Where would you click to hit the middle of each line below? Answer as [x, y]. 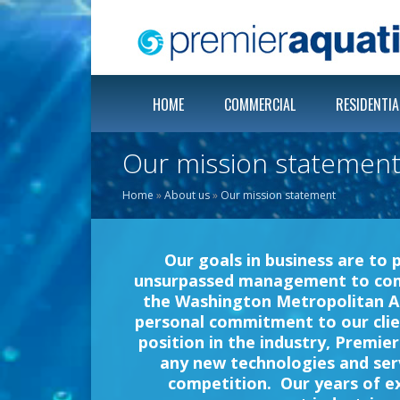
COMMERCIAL [260, 104]
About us [187, 195]
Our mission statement [278, 195]
